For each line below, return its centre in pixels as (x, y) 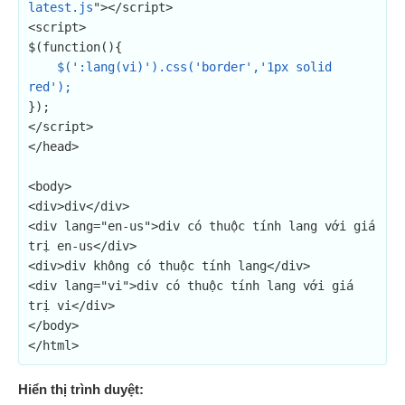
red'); (50, 87)
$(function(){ (75, 47)
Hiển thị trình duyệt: (81, 389)
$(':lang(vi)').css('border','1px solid (194, 67)
